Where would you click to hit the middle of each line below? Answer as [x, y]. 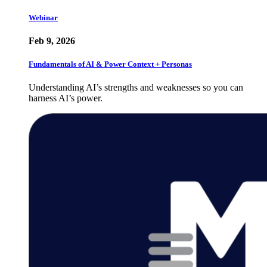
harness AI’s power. [66, 98]
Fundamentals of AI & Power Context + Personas [110, 64]
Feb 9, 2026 [52, 41]
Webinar [43, 17]
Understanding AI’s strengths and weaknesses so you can [136, 88]
